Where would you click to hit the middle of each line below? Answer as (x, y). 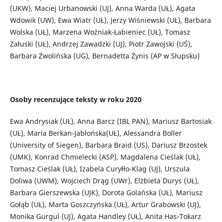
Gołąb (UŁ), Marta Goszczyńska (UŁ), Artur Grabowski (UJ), (105, 205)
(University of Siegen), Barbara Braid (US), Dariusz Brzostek (108, 145)
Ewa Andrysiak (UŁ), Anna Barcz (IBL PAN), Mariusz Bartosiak (111, 121)
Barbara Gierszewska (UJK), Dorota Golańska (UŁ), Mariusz (106, 193)
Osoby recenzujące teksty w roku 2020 (76, 100)
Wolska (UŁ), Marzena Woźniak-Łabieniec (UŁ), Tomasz (100, 32)
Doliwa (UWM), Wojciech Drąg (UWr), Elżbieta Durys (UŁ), (104, 181)
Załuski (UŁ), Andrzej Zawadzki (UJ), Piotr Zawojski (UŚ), (101, 44)
